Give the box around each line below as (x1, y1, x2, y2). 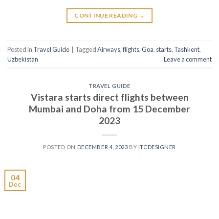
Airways (97, 45, 120, 53)
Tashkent (174, 45, 199, 53)
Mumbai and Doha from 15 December (29, 103, 190, 114)
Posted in (7, 45, 33, 53)
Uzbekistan (7, 55, 38, 63)
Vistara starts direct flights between (30, 91, 189, 103)
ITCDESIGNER (138, 143, 176, 150)
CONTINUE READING (74, 12, 139, 20)
